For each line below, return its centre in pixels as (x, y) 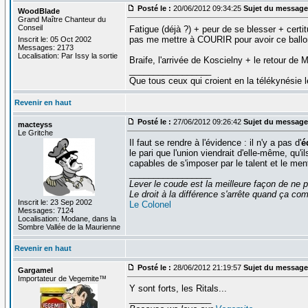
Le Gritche (35, 132)
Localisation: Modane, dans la (67, 218)
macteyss (35, 124)
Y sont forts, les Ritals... (178, 288)
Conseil (30, 27)
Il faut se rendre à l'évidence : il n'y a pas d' (215, 142)
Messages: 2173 (45, 47)
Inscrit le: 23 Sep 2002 (55, 202)
